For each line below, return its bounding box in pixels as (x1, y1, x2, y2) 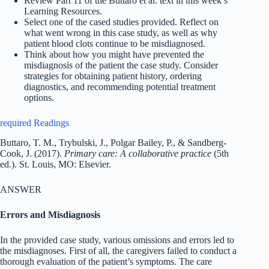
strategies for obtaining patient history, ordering (24, 70, 202, 81)
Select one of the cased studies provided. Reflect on (24, 16, 219, 27)
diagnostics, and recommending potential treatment (24, 81, 216, 92)
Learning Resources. (24, 5, 102, 16)
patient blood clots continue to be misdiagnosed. (24, 38, 205, 49)
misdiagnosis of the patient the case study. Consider (24, 59, 218, 70)
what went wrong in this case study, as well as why (24, 27, 217, 38)
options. (24, 92, 54, 103)
